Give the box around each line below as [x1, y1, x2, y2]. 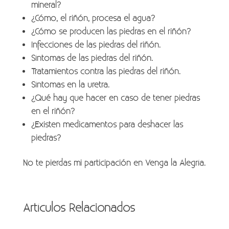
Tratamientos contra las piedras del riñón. [31, 66, 180, 77]
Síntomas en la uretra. [31, 79, 109, 90]
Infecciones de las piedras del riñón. [31, 39, 161, 50]
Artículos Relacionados [22, 200, 135, 215]
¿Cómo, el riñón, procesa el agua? [31, 13, 155, 24]
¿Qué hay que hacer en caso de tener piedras [31, 93, 200, 103]
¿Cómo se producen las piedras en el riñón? [31, 26, 191, 37]
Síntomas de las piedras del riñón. [31, 53, 153, 63]
